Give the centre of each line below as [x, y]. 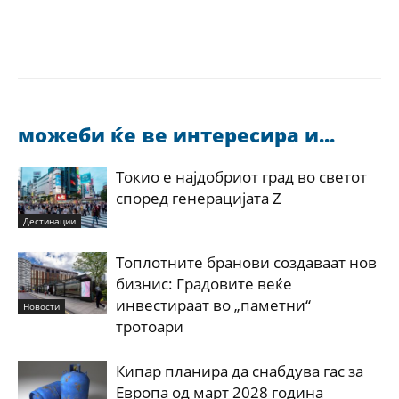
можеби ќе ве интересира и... [176, 134]
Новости [41, 306]
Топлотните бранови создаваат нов [246, 262]
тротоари [150, 326]
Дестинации [49, 220]
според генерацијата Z [199, 198]
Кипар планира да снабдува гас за [240, 371]
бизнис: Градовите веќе [204, 284]
